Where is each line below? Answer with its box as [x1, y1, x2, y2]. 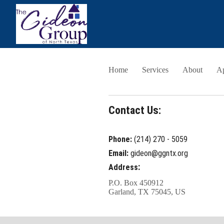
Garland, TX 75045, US [108, 187, 185, 196]
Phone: [108, 134, 134, 144]
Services [141, 65, 168, 74]
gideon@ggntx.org [130, 148, 188, 158]
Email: [108, 148, 130, 158]
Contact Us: [108, 103, 161, 116]
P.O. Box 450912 [108, 178, 163, 187]
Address [108, 162, 138, 172]
